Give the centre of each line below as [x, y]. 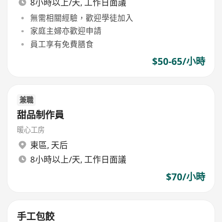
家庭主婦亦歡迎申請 [66, 31]
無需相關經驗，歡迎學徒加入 [82, 18]
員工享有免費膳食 [62, 44]
